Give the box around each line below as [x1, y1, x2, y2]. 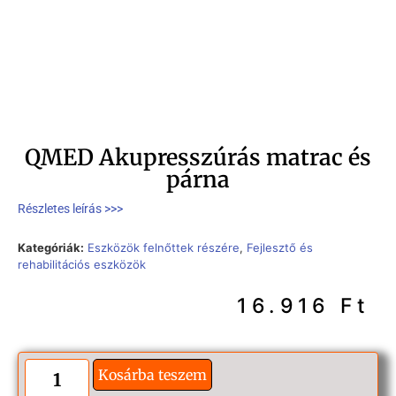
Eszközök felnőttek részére [88, 240, 240, 255]
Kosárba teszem [97, 365, 207, 384]
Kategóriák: [18, 240, 84, 255]
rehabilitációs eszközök [18, 257, 146, 272]
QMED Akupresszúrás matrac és [25, 143, 371, 171]
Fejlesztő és [247, 240, 313, 255]
